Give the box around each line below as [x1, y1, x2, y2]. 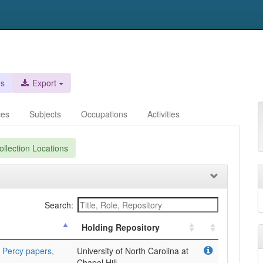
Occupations [81, 108, 127, 120]
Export [30, 77, 56, 89]
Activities [147, 108, 180, 120]
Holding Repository [82, 221, 160, 233]
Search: [45, 199, 73, 211]
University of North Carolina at [77, 245, 188, 257]
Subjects [29, 108, 61, 120]
